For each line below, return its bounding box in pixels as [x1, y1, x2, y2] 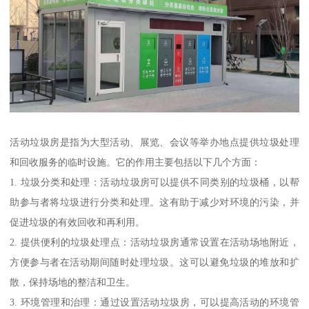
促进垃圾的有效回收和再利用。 [10, 217, 146, 228]
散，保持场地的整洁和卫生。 [10, 277, 136, 288]
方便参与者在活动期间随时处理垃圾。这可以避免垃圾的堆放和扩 [10, 257, 299, 268]
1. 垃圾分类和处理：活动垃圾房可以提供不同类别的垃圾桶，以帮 [10, 177, 299, 188]
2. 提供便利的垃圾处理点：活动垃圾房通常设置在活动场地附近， [10, 237, 299, 248]
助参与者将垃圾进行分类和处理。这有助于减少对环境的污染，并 [10, 197, 299, 208]
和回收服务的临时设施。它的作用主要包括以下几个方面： [10, 157, 261, 168]
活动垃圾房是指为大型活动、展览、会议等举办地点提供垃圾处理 [10, 137, 299, 148]
